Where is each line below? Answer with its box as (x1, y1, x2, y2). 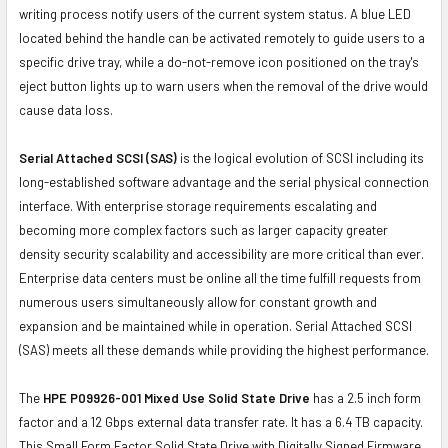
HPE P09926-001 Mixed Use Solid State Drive (43, 389, 310, 406)
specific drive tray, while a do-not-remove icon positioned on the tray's (19, 53, 419, 70)
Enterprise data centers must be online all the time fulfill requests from (19, 269, 421, 286)
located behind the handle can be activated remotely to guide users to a (19, 29, 425, 46)
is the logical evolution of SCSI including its (177, 149, 424, 166)
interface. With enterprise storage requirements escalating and (19, 197, 377, 214)
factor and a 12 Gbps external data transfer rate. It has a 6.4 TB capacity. (19, 413, 423, 430)
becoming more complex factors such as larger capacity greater (19, 221, 388, 238)
